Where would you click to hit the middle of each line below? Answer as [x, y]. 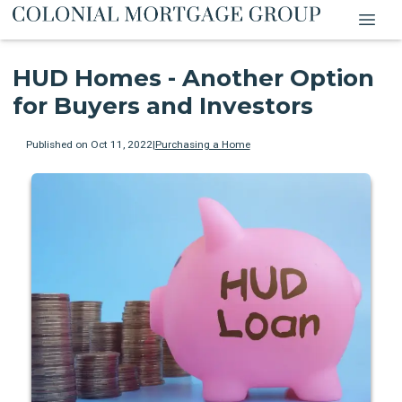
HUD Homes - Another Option [193, 79]
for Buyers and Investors [163, 106]
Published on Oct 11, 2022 [89, 145]
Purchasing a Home [202, 145]
